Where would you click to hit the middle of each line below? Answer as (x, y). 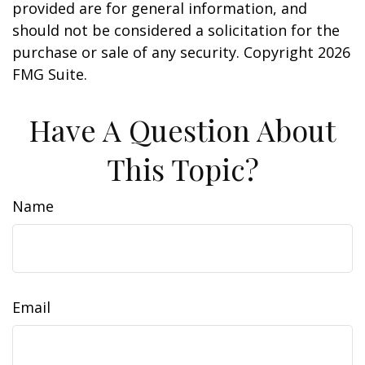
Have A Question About (182, 130)
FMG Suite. (50, 74)
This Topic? (182, 169)
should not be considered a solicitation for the (176, 30)
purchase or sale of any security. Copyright (165, 52)
